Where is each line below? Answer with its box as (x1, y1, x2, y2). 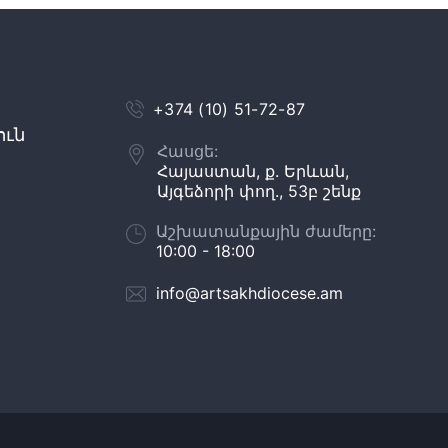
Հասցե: (157, 141, 218, 161)
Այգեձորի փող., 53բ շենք (157, 181, 361, 201)
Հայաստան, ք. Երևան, (157, 161, 349, 181)
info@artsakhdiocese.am (156, 283, 343, 303)
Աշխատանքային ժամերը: (156, 221, 376, 241)
